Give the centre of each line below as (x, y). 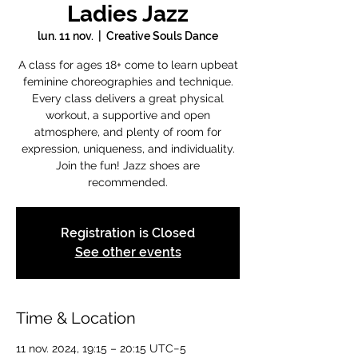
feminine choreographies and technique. (128, 82)
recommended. (128, 182)
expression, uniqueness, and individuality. (128, 149)
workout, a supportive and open (128, 115)
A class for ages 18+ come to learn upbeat (128, 65)
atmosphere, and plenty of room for (128, 132)
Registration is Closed (128, 233)
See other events (128, 252)
